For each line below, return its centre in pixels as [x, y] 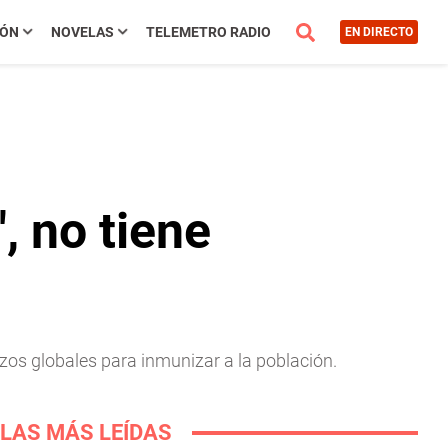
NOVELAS [82, 32]
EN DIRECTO [378, 32]
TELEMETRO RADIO [208, 32]
